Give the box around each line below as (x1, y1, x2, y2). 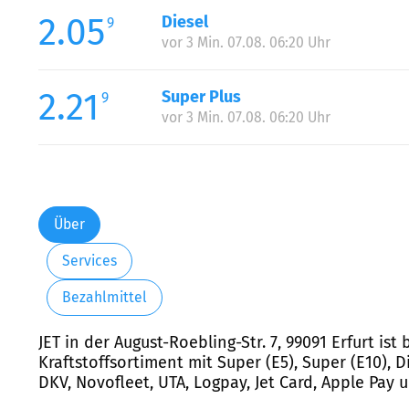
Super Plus (161, 86, 241, 107)
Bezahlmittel (61, 288, 147, 307)
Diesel (161, 11, 208, 32)
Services (61, 252, 117, 270)
